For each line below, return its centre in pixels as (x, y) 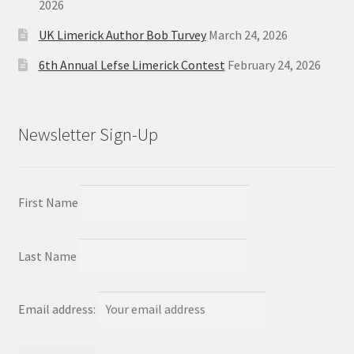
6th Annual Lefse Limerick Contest (132, 64)
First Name (48, 203)
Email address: (58, 309)
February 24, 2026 (274, 64)
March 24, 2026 (248, 34)
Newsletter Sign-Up (88, 134)
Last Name (47, 256)
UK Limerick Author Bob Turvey (122, 34)
